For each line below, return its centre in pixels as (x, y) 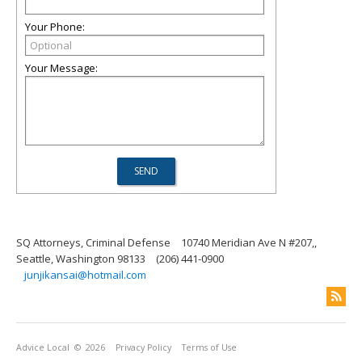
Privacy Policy (143, 347)
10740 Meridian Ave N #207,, (249, 242)
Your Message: (61, 68)
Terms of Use (209, 347)
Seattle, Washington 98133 (81, 259)
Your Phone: (55, 27)
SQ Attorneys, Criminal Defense (93, 242)
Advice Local (43, 347)
